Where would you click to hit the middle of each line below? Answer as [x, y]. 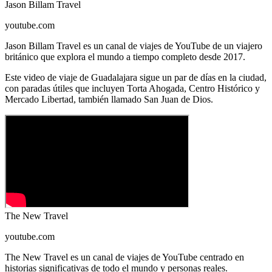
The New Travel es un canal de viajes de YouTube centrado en [124, 257]
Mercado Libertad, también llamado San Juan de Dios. [109, 100]
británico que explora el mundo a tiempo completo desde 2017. [125, 57]
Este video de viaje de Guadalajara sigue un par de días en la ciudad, [136, 78]
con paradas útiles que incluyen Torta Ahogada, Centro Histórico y [132, 89]
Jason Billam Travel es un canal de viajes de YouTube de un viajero [134, 46]
